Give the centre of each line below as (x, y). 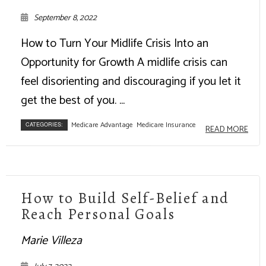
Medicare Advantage (102, 125)
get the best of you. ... (73, 100)
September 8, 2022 (65, 18)
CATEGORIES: (44, 124)
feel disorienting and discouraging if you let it (131, 81)
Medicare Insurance (166, 125)
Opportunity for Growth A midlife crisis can (124, 62)
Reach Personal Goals (98, 214)
